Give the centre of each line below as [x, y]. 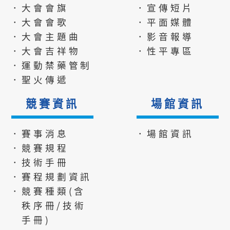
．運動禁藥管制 [51, 65]
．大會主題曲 [45, 36]
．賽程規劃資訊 [51, 176]
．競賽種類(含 [48, 190]
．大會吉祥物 [45, 50]
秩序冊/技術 [54, 205]
